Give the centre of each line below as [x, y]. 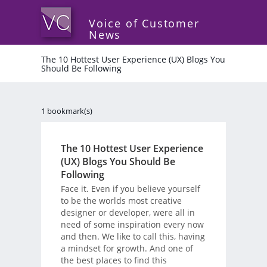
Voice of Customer [144, 23]
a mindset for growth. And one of [127, 248]
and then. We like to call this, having [133, 236]
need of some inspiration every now [132, 224]
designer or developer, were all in [128, 212]
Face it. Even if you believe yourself [130, 188]
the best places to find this [114, 260]
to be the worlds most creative [121, 200]
